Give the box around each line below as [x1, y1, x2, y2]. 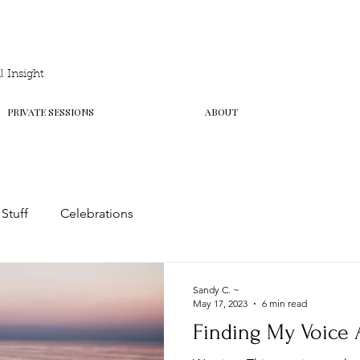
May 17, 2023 [193, 297, 247, 309]
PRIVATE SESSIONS [6, 105, 94, 118]
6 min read [262, 297, 307, 309]
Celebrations [60, 206, 133, 221]
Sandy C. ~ [193, 284, 239, 296]
